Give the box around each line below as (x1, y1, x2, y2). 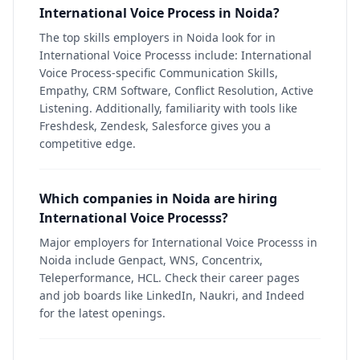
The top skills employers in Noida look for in (39, 30, 276, 45)
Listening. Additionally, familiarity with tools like (39, 100, 297, 116)
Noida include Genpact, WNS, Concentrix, (39, 252, 263, 268)
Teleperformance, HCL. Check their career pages (39, 270, 300, 285)
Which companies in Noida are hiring (39, 190, 277, 207)
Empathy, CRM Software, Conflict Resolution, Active (39, 83, 313, 98)
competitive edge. (39, 136, 136, 151)
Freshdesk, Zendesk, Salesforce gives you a (39, 118, 271, 133)
